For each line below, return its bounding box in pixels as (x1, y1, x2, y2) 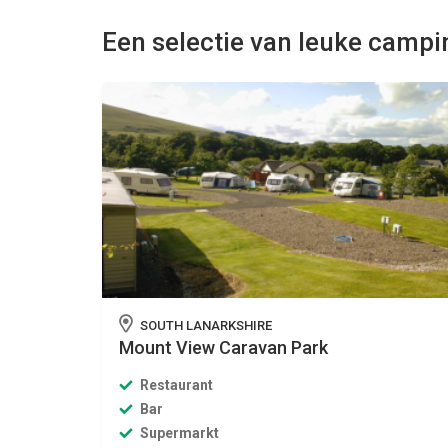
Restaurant (137, 377, 213, 394)
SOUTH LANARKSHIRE (137, 318, 272, 334)
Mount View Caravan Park (119, 337, 328, 359)
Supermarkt (137, 425, 219, 442)
